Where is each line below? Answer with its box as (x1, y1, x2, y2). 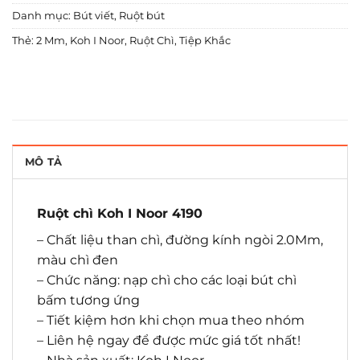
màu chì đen (37, 252, 118, 268)
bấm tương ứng (37, 292, 140, 308)
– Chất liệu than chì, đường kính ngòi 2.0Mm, (37, 231, 323, 247)
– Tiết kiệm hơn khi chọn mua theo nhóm (37, 312, 305, 328)
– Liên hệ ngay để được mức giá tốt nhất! (37, 332, 301, 348)
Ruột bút (119, 9, 165, 22)
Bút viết (73, 9, 114, 22)
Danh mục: (12, 9, 73, 22)
